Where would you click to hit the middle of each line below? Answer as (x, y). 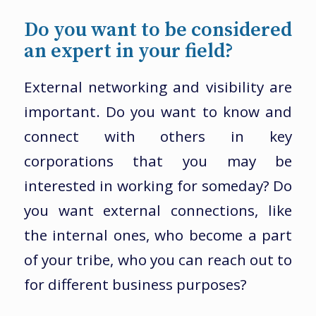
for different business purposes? (135, 284)
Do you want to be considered (158, 30)
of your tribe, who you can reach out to (158, 259)
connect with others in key (158, 136)
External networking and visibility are (158, 86)
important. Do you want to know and (158, 111)
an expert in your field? (128, 51)
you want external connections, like (158, 210)
